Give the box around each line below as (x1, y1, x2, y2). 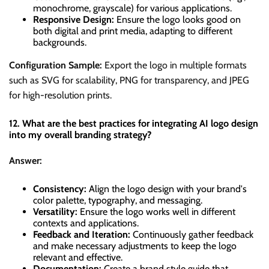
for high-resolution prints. (9, 89, 112, 101)
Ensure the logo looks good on (114, 14, 241, 26)
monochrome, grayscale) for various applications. (33, 2, 232, 14)
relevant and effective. (33, 252, 122, 264)
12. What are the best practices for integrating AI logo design (9, 118, 258, 130)
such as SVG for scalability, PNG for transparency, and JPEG (9, 74, 249, 86)
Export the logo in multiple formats (102, 59, 247, 71)
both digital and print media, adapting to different (33, 25, 232, 37)
